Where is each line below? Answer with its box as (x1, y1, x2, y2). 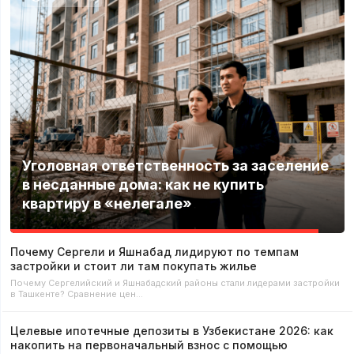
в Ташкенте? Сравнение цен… (10, 288, 143, 300)
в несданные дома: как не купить (21, 176, 264, 194)
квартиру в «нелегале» (21, 195, 192, 213)
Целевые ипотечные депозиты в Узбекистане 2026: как (10, 324, 333, 338)
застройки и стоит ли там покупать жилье (10, 259, 257, 273)
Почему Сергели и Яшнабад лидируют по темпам (10, 245, 299, 259)
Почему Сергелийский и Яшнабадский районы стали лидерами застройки (10, 277, 340, 289)
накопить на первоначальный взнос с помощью (10, 338, 288, 352)
